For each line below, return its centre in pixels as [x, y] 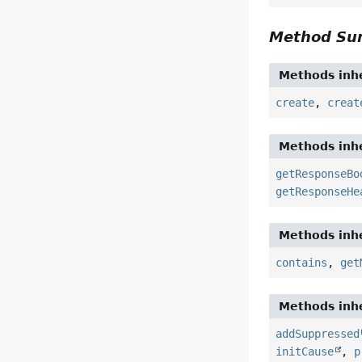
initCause [305, 352]
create [295, 103]
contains [302, 263]
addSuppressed [318, 334]
